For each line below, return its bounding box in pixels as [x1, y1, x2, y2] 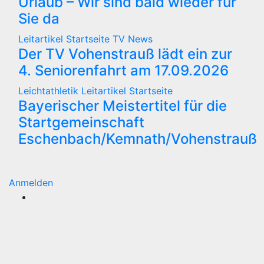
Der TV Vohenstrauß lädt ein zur [18, 45, 232, 62]
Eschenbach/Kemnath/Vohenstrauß [18, 130, 257, 147]
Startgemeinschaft [18, 113, 144, 131]
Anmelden [9, 176, 53, 189]
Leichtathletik [18, 84, 81, 97]
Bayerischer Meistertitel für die [18, 97, 227, 114]
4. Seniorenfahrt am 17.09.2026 [18, 61, 229, 79]
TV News [113, 32, 153, 45]
